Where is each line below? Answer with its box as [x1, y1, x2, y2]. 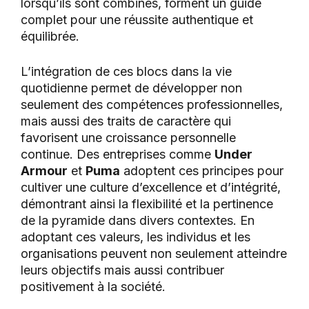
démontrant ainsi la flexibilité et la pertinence [21, 197, 273, 212]
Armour [21, 163, 68, 179]
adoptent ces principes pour [120, 163, 283, 179]
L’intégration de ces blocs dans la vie [21, 64, 232, 79]
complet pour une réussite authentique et [21, 12, 253, 28]
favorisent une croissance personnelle [21, 130, 236, 146]
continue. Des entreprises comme [21, 147, 215, 162]
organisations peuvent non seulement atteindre [21, 246, 287, 261]
